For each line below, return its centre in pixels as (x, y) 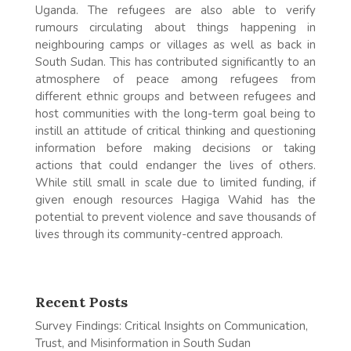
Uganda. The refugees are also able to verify (175, 10)
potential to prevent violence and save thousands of (175, 217)
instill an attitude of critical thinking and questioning (175, 130)
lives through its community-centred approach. (159, 234)
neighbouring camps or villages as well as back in (175, 44)
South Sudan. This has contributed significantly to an (175, 62)
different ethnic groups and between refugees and (175, 96)
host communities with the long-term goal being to (175, 113)
